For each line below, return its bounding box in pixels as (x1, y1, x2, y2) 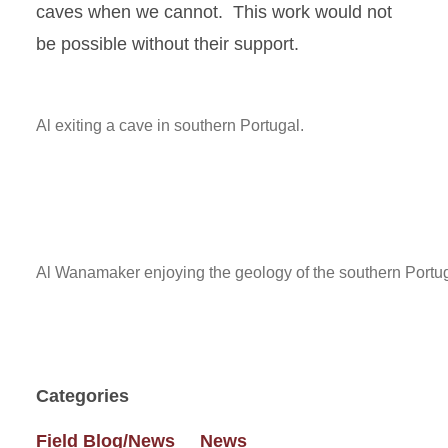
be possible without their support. (36, 34, 299, 54)
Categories (36, 386, 129, 406)
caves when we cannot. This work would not (36, 2, 392, 22)
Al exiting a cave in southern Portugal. (36, 117, 304, 134)
